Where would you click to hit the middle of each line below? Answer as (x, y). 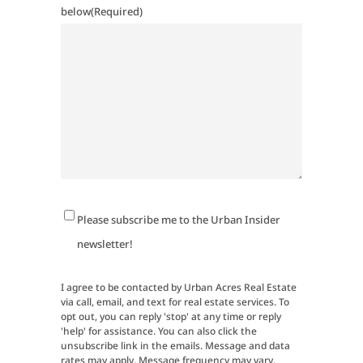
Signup (77, 243)
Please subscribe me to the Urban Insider (178, 220)
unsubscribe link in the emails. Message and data (175, 346)
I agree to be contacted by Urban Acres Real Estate (178, 287)
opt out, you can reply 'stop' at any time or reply (171, 316)
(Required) (116, 11)
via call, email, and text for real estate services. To (175, 302)
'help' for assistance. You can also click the (158, 331)
